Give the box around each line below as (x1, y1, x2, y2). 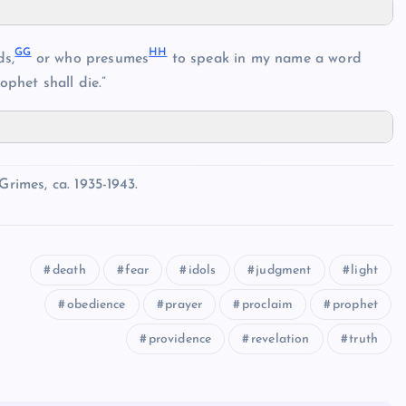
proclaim (241, 297, 294, 312)
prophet (332, 297, 378, 312)
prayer (165, 297, 203, 312)
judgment (256, 263, 312, 277)
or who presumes (31, 51, 150, 66)
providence (148, 332, 212, 346)
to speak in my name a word (167, 51, 362, 66)
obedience (67, 297, 126, 312)
